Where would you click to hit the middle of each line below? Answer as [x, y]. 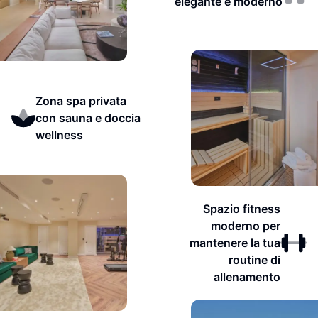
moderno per [245, 226]
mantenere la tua [235, 243]
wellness [59, 135]
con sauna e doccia [88, 118]
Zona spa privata [81, 101]
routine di [254, 260]
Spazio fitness [241, 209]
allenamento [247, 277]
